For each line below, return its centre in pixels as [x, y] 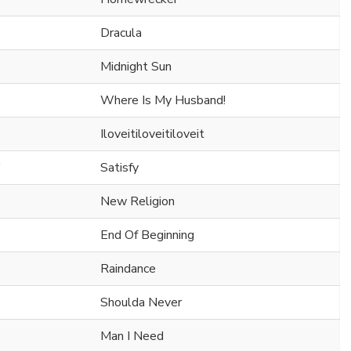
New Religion [138, 201]
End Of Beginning [147, 235]
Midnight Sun [136, 66]
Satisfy [119, 167]
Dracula [121, 33]
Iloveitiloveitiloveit [152, 134]
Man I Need [132, 336]
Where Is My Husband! [163, 100]
